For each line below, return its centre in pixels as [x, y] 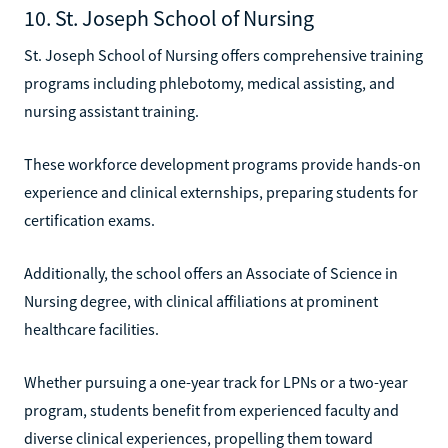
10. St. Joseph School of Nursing [169, 17]
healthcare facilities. [91, 328]
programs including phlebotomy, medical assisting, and [209, 82]
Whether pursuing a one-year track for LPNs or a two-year [216, 381]
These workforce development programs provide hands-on [222, 163]
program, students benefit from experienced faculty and [211, 409]
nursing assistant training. [111, 110]
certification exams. [89, 219]
